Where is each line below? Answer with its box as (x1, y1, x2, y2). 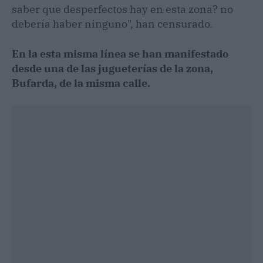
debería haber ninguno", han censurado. (12, 17, 213, 31)
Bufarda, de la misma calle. (12, 76, 150, 90)
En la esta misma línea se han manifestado (12, 47, 228, 60)
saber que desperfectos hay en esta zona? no (12, 2, 233, 16)
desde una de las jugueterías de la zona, (12, 62, 213, 75)
